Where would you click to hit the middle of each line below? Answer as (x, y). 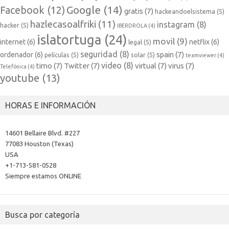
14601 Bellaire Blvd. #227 (42, 133)
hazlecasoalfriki (63, 24)
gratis (134, 11)
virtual (146, 66)
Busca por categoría (42, 215)
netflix (199, 42)
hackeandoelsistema (185, 12)
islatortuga (69, 40)
